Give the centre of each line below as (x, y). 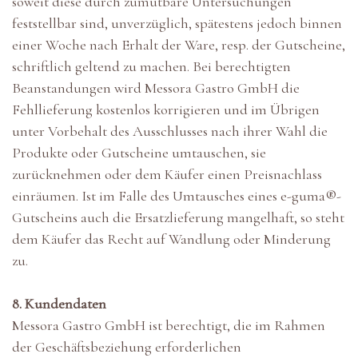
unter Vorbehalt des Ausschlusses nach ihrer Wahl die (170, 131)
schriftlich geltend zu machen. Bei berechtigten (151, 67)
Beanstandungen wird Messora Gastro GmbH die (156, 88)
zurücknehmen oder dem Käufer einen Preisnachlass (167, 175)
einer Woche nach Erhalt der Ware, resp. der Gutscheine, (179, 45)
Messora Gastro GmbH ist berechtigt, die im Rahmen (169, 326)
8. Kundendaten (59, 304)
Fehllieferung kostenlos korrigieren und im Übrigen (166, 110)
